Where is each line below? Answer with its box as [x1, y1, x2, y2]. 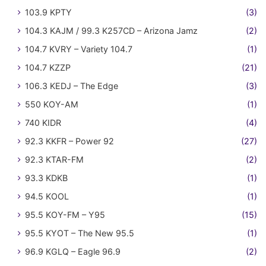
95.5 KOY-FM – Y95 [25, 210, 105, 220]
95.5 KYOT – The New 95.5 [25, 228, 134, 238]
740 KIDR [25, 118, 61, 128]
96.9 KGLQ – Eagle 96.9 [25, 246, 121, 256]
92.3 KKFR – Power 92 [25, 136, 114, 146]
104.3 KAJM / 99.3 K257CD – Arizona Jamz [25, 26, 198, 36]
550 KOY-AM [25, 99, 78, 109]
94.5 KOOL [25, 191, 69, 201]
